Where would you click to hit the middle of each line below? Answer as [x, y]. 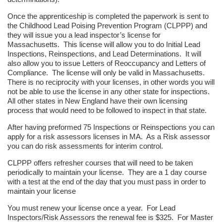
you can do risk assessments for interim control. [86, 146]
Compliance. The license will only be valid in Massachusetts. [107, 72]
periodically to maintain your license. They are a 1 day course [107, 172]
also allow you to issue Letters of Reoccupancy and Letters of [107, 63]
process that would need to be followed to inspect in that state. [107, 110]
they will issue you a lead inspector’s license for [84, 35]
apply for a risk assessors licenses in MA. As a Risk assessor [109, 136]
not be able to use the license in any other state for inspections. [110, 91]
